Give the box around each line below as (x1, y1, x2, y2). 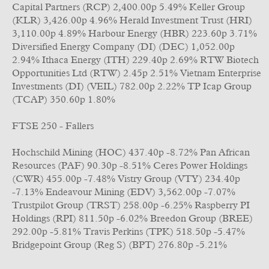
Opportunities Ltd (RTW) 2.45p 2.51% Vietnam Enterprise (12, 68, 261, 78)
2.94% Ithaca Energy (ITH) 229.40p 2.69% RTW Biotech (12, 55, 259, 65)
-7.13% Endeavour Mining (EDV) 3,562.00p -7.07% (12, 187, 235, 197)
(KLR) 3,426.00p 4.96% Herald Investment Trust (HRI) (12, 16, 252, 25)
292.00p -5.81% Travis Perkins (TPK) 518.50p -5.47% (12, 227, 245, 237)
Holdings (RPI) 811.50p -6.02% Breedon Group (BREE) (12, 214, 253, 223)
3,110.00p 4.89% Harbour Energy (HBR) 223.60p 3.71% (12, 29, 257, 38)
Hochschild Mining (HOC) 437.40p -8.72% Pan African (12, 148, 250, 157)
